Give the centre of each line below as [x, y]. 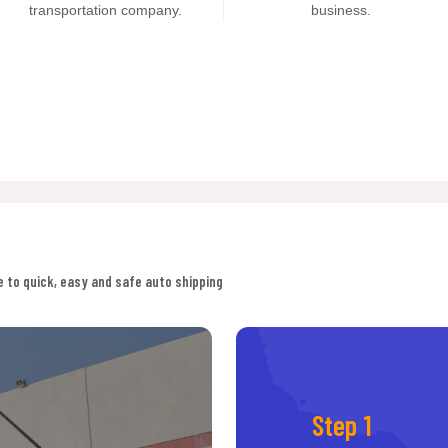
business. [341, 10]
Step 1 [341, 425]
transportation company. [106, 10]
